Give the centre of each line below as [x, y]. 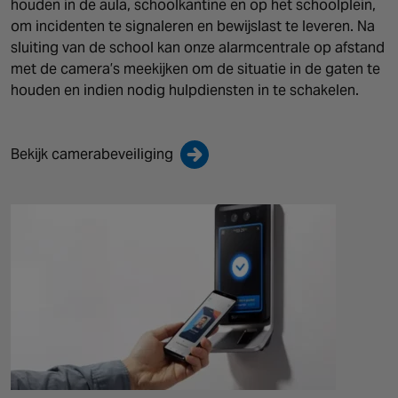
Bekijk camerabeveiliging [92, 154]
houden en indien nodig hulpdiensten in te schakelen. [185, 90]
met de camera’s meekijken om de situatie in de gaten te [195, 68]
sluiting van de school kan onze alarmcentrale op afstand [198, 47]
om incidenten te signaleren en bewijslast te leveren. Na [193, 26]
